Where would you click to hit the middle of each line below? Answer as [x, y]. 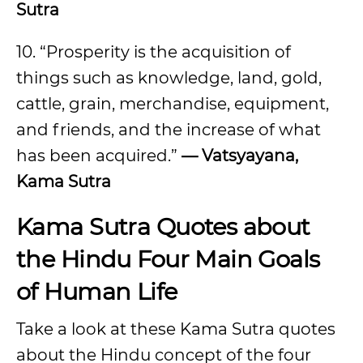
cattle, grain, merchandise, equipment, [173, 104]
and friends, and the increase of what [169, 130]
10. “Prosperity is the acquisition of [154, 52]
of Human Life [97, 291]
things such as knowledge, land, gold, [169, 78]
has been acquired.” [99, 156]
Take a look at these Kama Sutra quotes [176, 329]
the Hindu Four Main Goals [168, 259]
